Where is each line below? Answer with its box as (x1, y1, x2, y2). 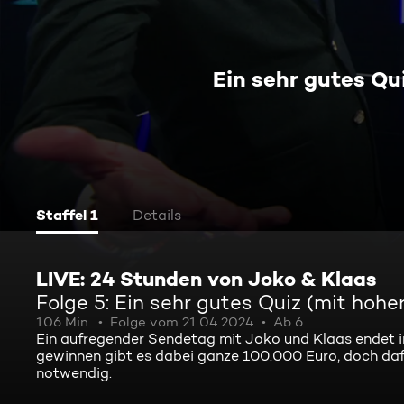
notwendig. (36, 364, 112, 381)
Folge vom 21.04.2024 (110, 314, 254, 330)
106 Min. (36, 314, 91, 330)
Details (133, 207, 181, 224)
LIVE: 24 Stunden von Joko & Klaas (36, 266, 376, 291)
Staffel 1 (36, 206, 98, 224)
